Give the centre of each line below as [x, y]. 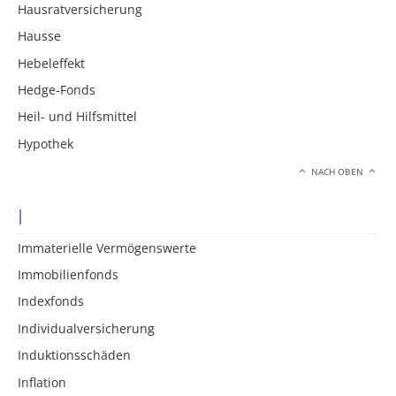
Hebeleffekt [51, 63]
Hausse [39, 36]
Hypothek [46, 143]
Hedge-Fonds [57, 89]
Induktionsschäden [74, 355]
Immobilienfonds [68, 275]
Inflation [42, 382]
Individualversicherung [86, 328]
